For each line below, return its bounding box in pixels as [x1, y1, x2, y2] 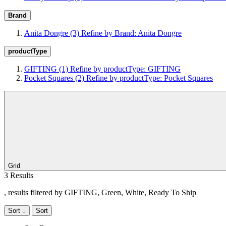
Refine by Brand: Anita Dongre [81, 29, 182, 37]
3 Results [4, 171, 33, 180]
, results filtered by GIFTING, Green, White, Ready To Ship [4, 188, 196, 197]
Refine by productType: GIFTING [70, 65, 181, 73]
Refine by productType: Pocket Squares [86, 74, 213, 82]
